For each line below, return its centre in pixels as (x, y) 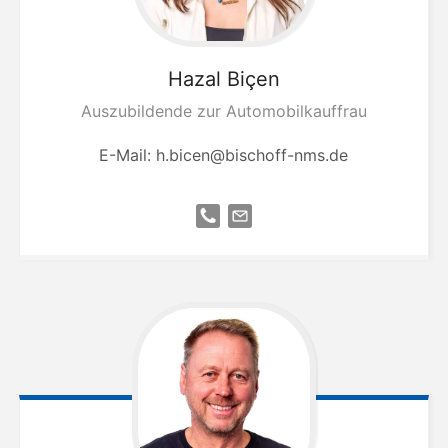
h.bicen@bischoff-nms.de (252, 155)
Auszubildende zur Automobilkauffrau (223, 111)
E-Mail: (128, 155)
